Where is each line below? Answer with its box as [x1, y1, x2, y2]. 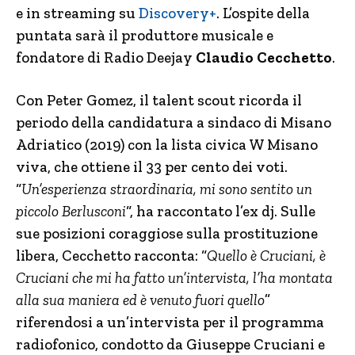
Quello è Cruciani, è [207, 246, 326, 265]
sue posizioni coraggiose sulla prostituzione [16, 224, 318, 242]
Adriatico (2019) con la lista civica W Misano [16, 136, 318, 154]
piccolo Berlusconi [16, 202, 126, 220]
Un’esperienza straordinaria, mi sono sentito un [21, 180, 312, 198]
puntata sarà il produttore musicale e [16, 26, 273, 44]
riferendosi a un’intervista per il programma [16, 313, 324, 331]
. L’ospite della [216, 4, 310, 22]
